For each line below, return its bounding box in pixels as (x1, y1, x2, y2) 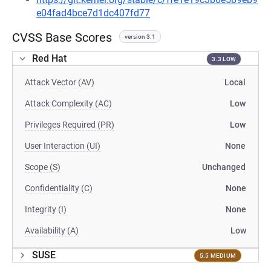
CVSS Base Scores (12, 30, 112, 45)
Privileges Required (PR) (25, 120, 114, 129)
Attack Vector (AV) (25, 77, 94, 87)
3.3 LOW (212, 55, 236, 62)
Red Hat (32, 53, 67, 64)
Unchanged (202, 162, 246, 172)
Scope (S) (25, 162, 60, 172)
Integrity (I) (25, 204, 67, 214)
